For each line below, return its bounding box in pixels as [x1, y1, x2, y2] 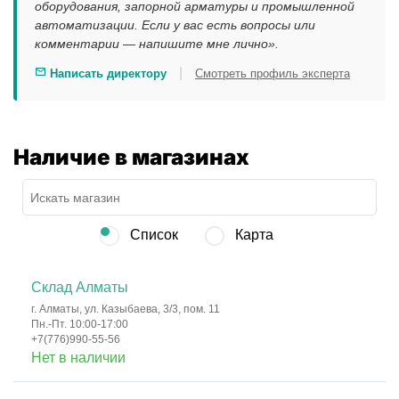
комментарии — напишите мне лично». [35, 37, 279, 52]
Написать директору [46, 67, 167, 81]
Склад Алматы [31, 280, 128, 296]
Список [126, 227, 178, 243]
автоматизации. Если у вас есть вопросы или [35, 18, 315, 33]
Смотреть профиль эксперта [195, 67, 350, 81]
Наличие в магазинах [13, 144, 249, 171]
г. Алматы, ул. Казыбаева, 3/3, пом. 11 [31, 303, 220, 316]
